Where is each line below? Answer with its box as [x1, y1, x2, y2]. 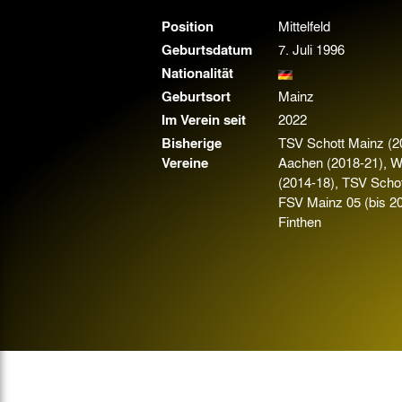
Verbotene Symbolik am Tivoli [213, 30, 357, 46]
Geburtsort [161, 86, 231, 106]
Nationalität [161, 63, 233, 83]
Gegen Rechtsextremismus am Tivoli [213, 3, 391, 19]
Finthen [277, 212, 321, 232]
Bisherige [161, 133, 222, 153]
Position [161, 16, 214, 36]
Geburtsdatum [161, 39, 252, 59]
